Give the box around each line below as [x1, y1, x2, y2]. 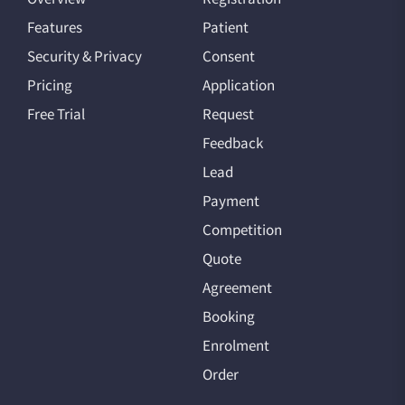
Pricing [27, 75, 72, 96]
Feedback [202, 133, 263, 154]
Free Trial [27, 104, 85, 125]
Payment [202, 191, 259, 212]
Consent [202, 46, 255, 67]
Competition [202, 220, 282, 240]
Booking [202, 306, 255, 327]
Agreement [202, 278, 272, 298]
